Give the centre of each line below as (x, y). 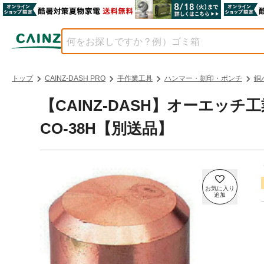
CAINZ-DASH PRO (75, 79)
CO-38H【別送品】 (106, 128)
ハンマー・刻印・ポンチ (203, 79)
